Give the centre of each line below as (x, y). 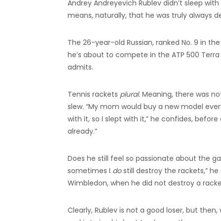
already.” (82, 131)
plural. (130, 94)
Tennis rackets (94, 94)
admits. (80, 67)
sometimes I (90, 170)
